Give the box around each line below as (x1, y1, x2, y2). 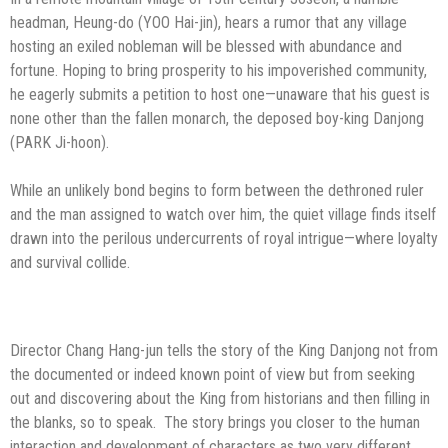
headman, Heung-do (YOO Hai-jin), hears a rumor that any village (10, 12, 407, 32)
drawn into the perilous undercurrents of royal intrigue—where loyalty (10, 228, 438, 248)
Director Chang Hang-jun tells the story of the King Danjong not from (10, 340, 438, 360)
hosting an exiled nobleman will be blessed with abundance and (10, 36, 402, 56)
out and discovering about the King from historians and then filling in (10, 388, 430, 408)
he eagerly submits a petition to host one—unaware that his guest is (10, 84, 430, 104)
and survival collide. (10, 252, 130, 272)
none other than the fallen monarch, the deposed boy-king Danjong (10, 108, 424, 128)
